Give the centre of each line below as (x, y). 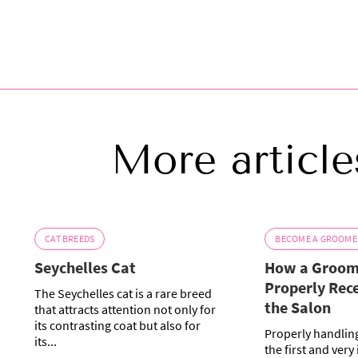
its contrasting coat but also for (118, 326)
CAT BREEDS (70, 239)
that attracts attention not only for (125, 310)
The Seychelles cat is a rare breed (123, 294)
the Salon (298, 308)
